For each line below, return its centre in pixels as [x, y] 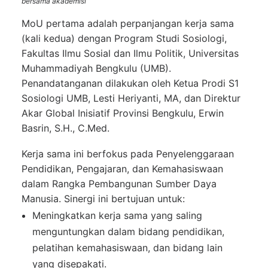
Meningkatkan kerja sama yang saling [117, 215]
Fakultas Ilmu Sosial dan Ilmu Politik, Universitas [130, 53]
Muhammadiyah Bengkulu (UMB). [96, 68]
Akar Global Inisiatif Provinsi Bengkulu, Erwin [123, 113]
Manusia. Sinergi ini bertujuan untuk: [103, 199]
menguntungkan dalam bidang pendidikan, [128, 232]
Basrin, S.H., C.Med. [66, 128]
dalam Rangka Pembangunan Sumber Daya [119, 184]
